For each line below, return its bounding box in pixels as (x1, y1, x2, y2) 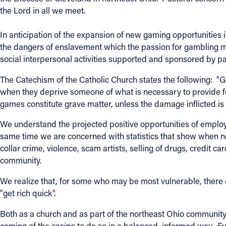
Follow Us (42, 98, 91, 111)
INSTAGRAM (50, 151, 94, 159)
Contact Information (42, 17, 142, 30)
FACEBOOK (50, 125, 91, 133)
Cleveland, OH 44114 (42, 48, 115, 60)
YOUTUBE (50, 178, 86, 186)
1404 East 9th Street (42, 36, 114, 47)
